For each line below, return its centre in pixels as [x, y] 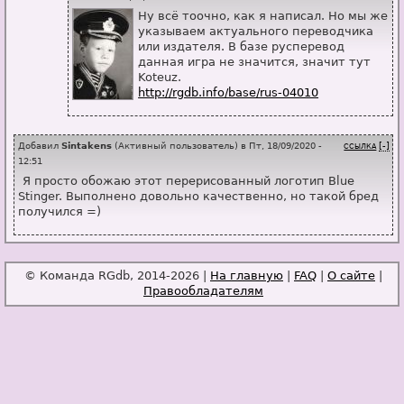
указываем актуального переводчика [256, 32]
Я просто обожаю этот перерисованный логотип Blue [189, 180]
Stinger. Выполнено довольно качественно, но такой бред [198, 196]
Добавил [39, 146]
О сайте [351, 275]
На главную [247, 275]
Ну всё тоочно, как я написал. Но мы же [263, 16]
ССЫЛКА [360, 147]
